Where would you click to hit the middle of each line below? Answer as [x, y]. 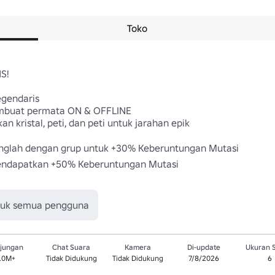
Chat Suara [72, 247]
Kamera [137, 247]
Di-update [203, 247]
